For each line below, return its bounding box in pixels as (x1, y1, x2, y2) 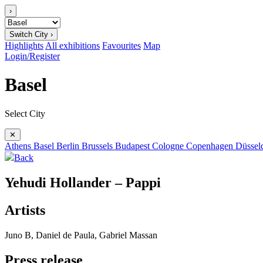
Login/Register (5, 51, 60, 61)
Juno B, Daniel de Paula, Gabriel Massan (5, 230, 157, 240)
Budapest (115, 140, 152, 151)
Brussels (82, 140, 115, 151)
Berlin (56, 140, 82, 151)
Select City (5, 108, 45, 119)
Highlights (5, 41, 43, 50)
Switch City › (9, 30, 53, 39)
